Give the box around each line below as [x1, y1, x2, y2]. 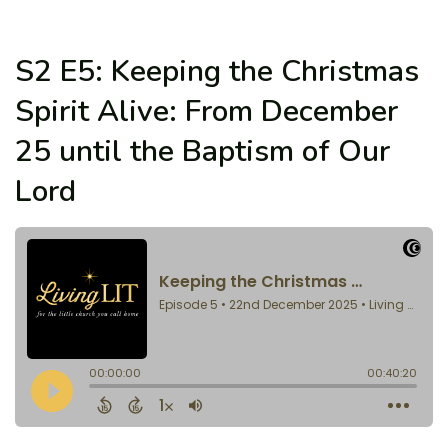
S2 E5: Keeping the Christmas [15, 51, 419, 92]
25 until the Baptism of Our [15, 131, 390, 172]
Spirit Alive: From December [15, 91, 398, 132]
